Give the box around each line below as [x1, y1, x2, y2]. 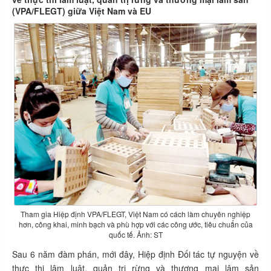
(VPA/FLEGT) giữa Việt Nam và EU [12, 5, 151, 17]
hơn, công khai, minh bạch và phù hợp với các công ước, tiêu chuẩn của [18, 219, 253, 229]
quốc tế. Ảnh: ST [108, 229, 163, 240]
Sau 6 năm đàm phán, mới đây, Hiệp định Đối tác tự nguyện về [12, 248, 259, 260]
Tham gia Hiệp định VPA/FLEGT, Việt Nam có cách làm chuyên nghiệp [21, 209, 250, 219]
